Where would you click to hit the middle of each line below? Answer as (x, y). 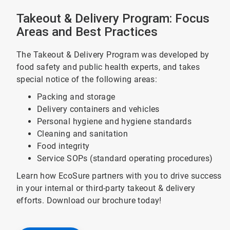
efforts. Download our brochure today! (89, 200)
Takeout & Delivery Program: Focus (113, 18)
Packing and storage (76, 97)
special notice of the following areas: (87, 79)
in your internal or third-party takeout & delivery (106, 188)
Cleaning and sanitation (82, 134)
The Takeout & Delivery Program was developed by (113, 55)
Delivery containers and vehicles (98, 109)
